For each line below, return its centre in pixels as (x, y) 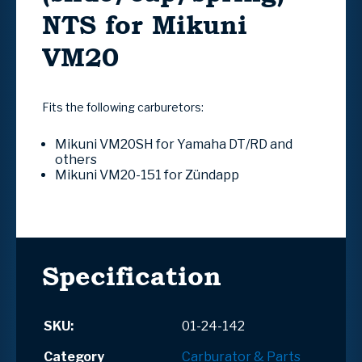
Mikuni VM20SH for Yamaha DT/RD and (174, 144)
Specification (132, 276)
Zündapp (212, 175)
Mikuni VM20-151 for (120, 175)
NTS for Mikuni (145, 24)
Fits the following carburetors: (123, 107)
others (76, 159)
